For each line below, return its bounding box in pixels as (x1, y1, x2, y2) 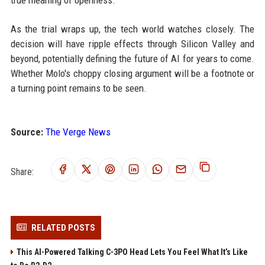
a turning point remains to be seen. (10, 82, 147, 94)
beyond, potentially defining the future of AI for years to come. (10, 53, 255, 64)
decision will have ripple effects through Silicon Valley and (10, 38, 255, 50)
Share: (10, 166, 34, 177)
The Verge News (45, 126, 111, 138)
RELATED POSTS (31, 222, 95, 233)
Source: (10, 126, 43, 138)
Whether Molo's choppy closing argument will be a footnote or (10, 67, 255, 79)
